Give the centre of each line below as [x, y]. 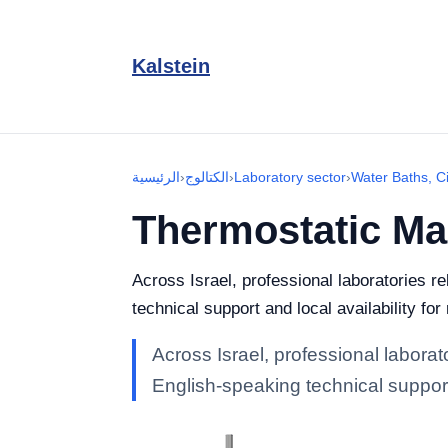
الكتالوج [207, 177]
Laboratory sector [290, 177]
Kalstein [171, 66]
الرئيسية [156, 177]
